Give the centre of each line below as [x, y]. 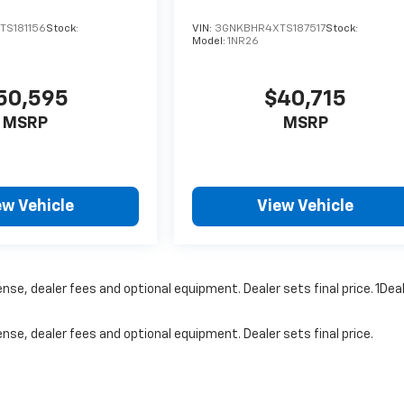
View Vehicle [306, 206]
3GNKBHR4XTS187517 [271, 28]
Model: [210, 41]
